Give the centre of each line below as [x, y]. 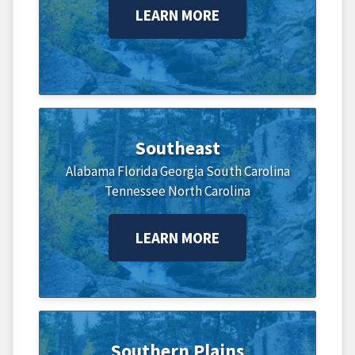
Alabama [90, 171]
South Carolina [248, 171]
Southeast [177, 147]
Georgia [181, 171]
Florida [137, 171]
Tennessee [135, 191]
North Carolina [209, 191]
